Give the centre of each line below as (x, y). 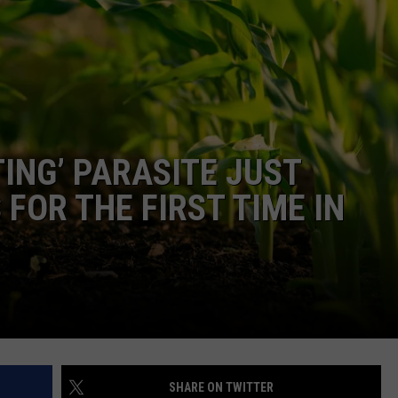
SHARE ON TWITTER (221, 388)
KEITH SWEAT (91, 80)
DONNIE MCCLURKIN (109, 36)
